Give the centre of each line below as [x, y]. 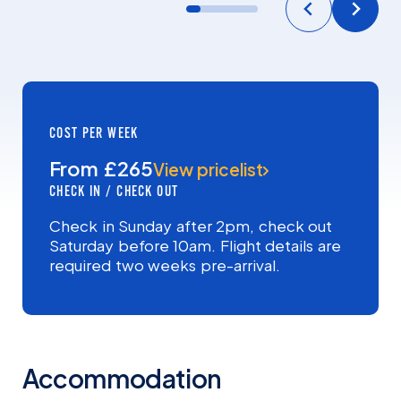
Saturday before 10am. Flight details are [195, 245]
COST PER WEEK [94, 132]
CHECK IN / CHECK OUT [114, 190]
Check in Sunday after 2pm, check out [191, 225]
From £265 [101, 168]
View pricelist [208, 169]
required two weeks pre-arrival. [165, 264]
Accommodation [122, 378]
